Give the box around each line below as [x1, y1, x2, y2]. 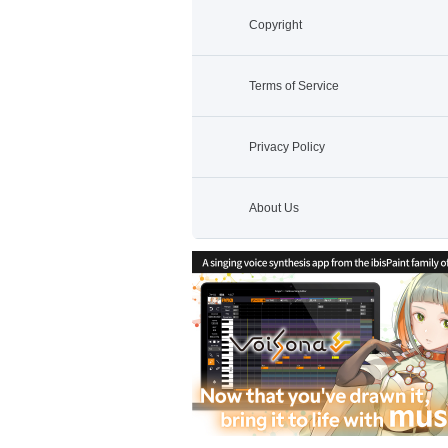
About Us [249, 201, 299, 215]
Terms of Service [249, 79, 339, 93]
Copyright [249, 18, 302, 32]
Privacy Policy [249, 140, 325, 154]
